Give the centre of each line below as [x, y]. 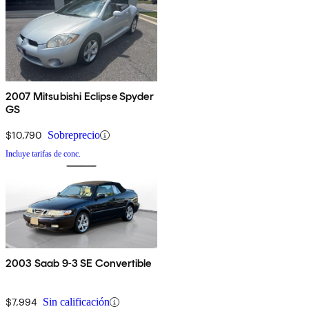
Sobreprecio [74, 135]
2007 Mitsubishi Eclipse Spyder [80, 97]
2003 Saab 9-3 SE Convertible [79, 263]
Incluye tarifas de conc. [43, 154]
